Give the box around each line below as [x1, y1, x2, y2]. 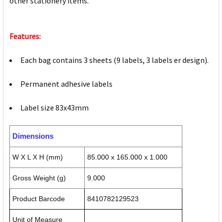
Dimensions [12, 132, 54, 141]
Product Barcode [12, 195, 65, 203]
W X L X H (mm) [12, 153, 63, 162]
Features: [9, 31, 41, 42]
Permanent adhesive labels [20, 79, 112, 89]
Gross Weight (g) [12, 174, 66, 182]
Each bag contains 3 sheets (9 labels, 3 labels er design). [20, 55, 209, 65]
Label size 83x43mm [20, 103, 89, 113]
